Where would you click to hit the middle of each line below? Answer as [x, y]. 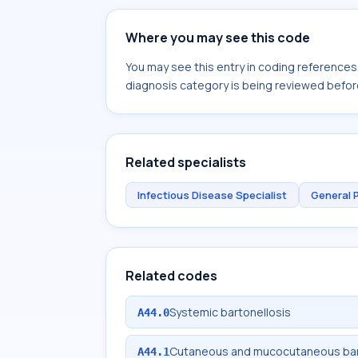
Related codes [171, 276]
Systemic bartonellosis [230, 312]
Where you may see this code [218, 38]
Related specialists [186, 162]
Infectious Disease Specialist [212, 195]
